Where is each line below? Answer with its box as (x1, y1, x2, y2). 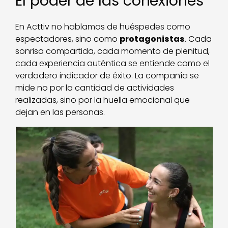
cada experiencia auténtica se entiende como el (15, 57, 210, 69)
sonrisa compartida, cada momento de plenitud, (15, 45, 210, 57)
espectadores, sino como (15, 33, 120, 45)
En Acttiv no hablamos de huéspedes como (15, 20, 191, 33)
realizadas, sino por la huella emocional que (15, 94, 190, 106)
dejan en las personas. (15, 106, 105, 118)
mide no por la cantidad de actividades (15, 81, 175, 94)
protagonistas (120, 33, 185, 45)
